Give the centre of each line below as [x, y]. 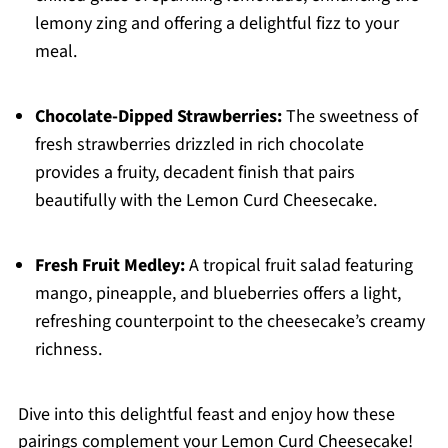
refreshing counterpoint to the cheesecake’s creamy [229, 322]
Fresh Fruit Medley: [109, 266]
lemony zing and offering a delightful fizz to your [216, 24]
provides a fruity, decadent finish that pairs [194, 173]
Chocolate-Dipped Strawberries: [158, 117]
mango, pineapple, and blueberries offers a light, [217, 294]
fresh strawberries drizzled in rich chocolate [199, 145]
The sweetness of [349, 117]
